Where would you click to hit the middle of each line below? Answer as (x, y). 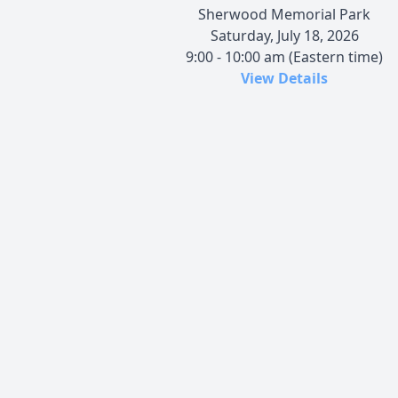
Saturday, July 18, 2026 (284, 35)
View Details (284, 78)
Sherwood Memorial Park (284, 14)
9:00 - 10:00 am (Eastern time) (284, 56)
